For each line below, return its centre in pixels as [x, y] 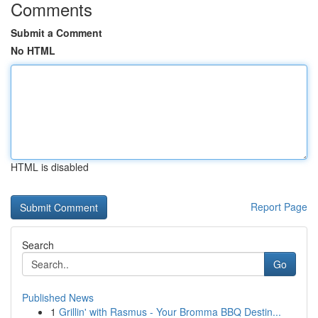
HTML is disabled [50, 167]
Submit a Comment [56, 33]
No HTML [33, 50]
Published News [58, 297]
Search [38, 245]
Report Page [279, 207]
